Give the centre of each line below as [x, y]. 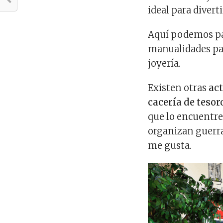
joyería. [165, 63]
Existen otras [178, 88]
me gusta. [170, 145]
